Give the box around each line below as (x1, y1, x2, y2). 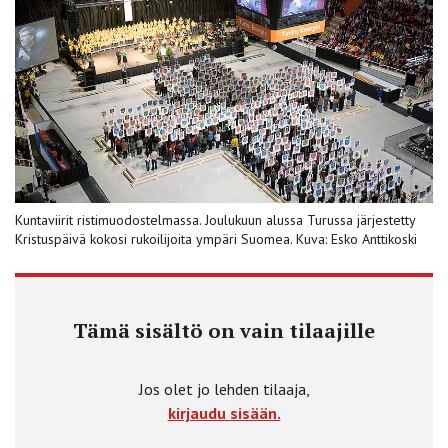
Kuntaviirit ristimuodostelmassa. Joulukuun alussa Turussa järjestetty (15, 210, 415, 229)
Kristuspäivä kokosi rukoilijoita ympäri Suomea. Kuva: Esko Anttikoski (15, 229, 417, 248)
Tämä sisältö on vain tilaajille (73, 316, 375, 344)
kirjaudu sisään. (167, 402, 281, 423)
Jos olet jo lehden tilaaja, (138, 378, 310, 399)
